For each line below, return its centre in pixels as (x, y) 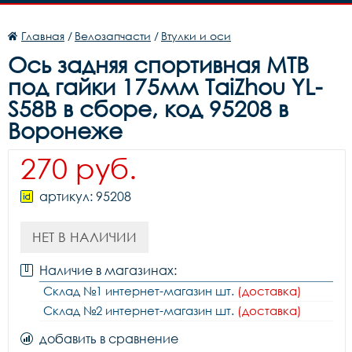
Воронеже (65, 130)
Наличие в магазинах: (108, 270)
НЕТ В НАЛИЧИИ (84, 237)
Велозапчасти (113, 36)
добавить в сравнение (109, 339)
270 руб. (79, 168)
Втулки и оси (196, 36)
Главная (43, 36)
